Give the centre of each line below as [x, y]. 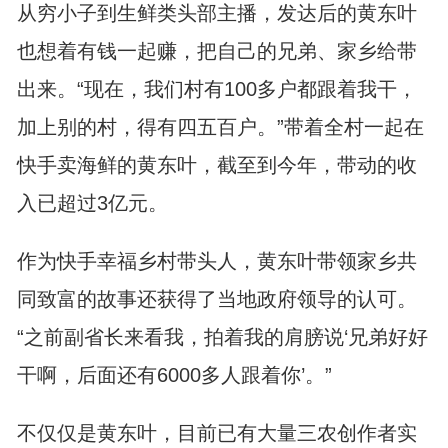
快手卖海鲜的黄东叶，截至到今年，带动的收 [216, 165]
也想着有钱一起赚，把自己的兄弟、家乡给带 [216, 51]
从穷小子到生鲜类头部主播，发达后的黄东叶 [216, 13]
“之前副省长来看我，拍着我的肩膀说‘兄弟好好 [222, 337]
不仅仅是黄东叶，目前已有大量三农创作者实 [216, 433]
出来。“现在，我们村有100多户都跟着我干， [216, 89]
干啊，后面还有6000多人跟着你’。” [174, 375]
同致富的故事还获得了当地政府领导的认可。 [216, 299]
